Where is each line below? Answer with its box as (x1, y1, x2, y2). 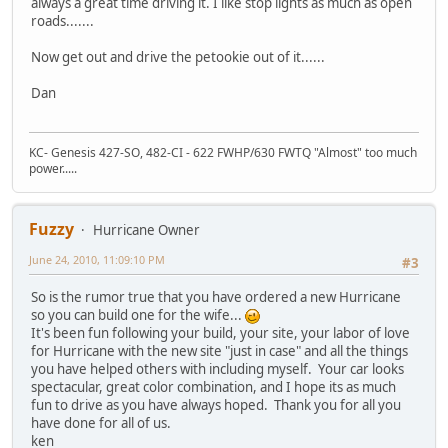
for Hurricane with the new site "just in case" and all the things (31, 341, 408, 360)
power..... (29, 159, 77, 177)
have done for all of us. (31, 413, 174, 432)
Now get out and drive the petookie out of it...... (31, 48, 325, 67)
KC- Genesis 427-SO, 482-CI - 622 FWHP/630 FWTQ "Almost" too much (29, 143, 417, 161)
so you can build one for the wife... (31, 305, 245, 324)
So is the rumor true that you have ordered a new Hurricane (31, 287, 401, 306)
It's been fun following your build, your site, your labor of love (31, 323, 410, 342)
